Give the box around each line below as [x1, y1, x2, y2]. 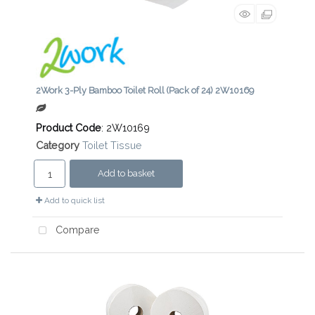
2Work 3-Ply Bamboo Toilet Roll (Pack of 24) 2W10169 [36, 85, 254, 96]
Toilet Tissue [82, 139, 142, 152]
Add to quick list [42, 195, 105, 206]
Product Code [36, 122, 101, 134]
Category [36, 139, 79, 152]
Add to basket [98, 168, 155, 179]
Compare [52, 224, 100, 236]
